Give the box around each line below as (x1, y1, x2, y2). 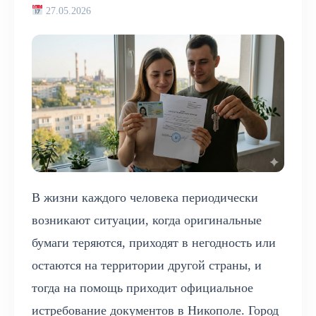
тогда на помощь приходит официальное (32, 281, 253, 296)
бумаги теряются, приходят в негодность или (32, 236, 276, 250)
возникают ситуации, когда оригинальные (32, 213, 262, 228)
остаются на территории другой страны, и (32, 258, 262, 273)
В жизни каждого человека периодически (32, 190, 258, 205)
